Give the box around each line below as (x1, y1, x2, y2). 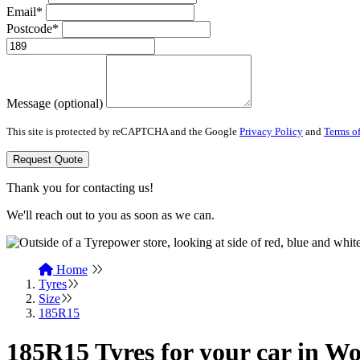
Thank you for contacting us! (6, 180, 153, 194)
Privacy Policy (239, 125, 303, 137)
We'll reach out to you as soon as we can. (6, 207, 215, 222)
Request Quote (13, 153, 83, 166)
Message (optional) (6, 96, 103, 110)
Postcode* (6, 21, 59, 35)
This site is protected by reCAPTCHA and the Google (6, 125, 239, 137)
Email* (6, 4, 43, 18)
